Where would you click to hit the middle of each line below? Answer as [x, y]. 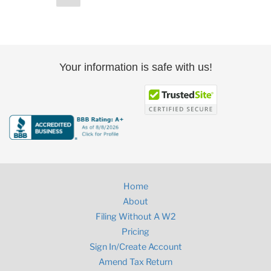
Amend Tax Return [135, 262]
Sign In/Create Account [135, 247]
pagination [45, 8]
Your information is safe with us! [135, 67]
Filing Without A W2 [135, 216]
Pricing [135, 231]
